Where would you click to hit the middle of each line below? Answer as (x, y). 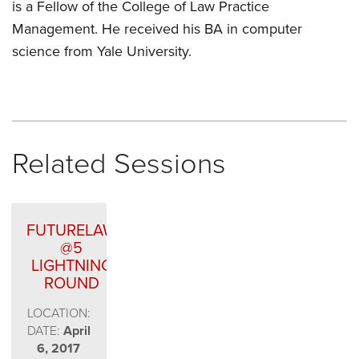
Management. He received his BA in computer (157, 29)
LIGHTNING (71, 266)
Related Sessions (119, 164)
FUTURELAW (71, 231)
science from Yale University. (102, 51)
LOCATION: (58, 313)
